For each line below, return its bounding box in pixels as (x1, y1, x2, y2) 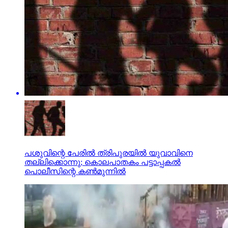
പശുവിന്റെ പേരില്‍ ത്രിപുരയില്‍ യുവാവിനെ (24, 148, 193, 157)
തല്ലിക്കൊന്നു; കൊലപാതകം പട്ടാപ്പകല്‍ (24, 157, 181, 166)
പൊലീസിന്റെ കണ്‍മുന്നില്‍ (24, 166, 126, 176)
